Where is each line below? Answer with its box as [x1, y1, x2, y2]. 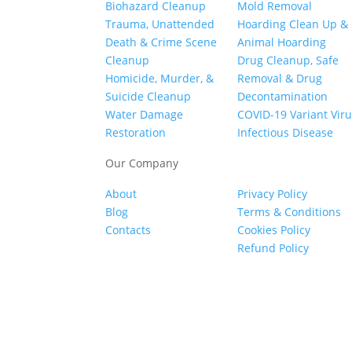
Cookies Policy [237, 222, 311, 238]
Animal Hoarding [237, 34, 327, 49]
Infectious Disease [237, 124, 334, 140]
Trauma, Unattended [105, 16, 215, 31]
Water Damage [105, 106, 184, 122]
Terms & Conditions [237, 204, 342, 220]
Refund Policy [237, 240, 310, 256]
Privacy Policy [237, 186, 308, 202]
